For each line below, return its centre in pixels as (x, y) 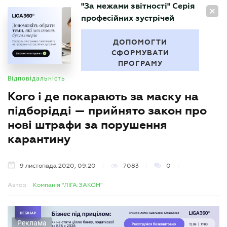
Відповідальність (36, 79)
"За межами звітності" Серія (138, 6)
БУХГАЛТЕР (41, 33)
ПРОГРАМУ (140, 63)
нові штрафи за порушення (87, 125)
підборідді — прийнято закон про (107, 110)
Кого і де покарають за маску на (103, 96)
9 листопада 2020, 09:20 (58, 166)
